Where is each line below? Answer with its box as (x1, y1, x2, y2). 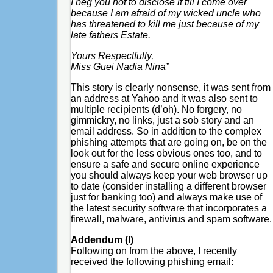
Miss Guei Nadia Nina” (70, 61, 169, 72)
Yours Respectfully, (70, 50, 154, 61)
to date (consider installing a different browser (70, 180, 266, 191)
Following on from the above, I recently (70, 245, 237, 256)
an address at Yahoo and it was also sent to (70, 93, 258, 104)
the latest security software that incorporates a (70, 202, 267, 213)
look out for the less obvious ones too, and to (70, 147, 262, 158)
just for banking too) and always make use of (70, 191, 262, 202)
